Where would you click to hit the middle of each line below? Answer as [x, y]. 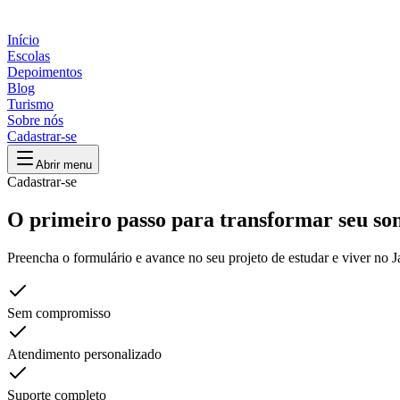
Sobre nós [35, 120]
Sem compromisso [59, 312]
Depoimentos [45, 72]
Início [23, 40]
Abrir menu [64, 165]
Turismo [30, 104]
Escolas [29, 56]
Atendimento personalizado [84, 354]
